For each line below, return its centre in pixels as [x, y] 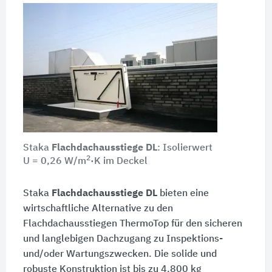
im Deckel [124, 162]
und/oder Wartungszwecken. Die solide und [120, 255]
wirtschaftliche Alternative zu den [98, 209]
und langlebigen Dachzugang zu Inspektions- [123, 240]
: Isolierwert [185, 148]
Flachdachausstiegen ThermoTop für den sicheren [132, 224]
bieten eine [183, 194]
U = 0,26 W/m [54, 162]
